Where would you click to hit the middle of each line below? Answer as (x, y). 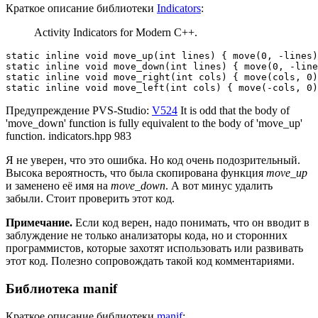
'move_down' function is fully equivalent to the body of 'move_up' (154, 124)
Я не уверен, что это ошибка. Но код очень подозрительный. (153, 160)
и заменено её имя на (58, 186)
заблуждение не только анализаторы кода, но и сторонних (147, 236)
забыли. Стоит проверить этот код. (90, 199)
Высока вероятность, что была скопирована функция (136, 173)
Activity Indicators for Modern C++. (116, 33)
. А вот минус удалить (219, 186)
